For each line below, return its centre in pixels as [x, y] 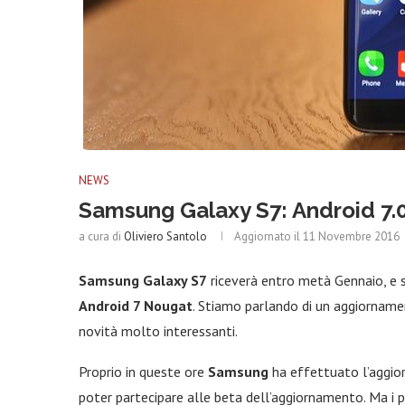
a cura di [101, 236]
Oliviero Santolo [165, 236]
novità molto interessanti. [158, 331]
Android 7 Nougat [136, 306]
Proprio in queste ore [143, 372]
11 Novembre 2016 [351, 236]
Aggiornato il [268, 236]
